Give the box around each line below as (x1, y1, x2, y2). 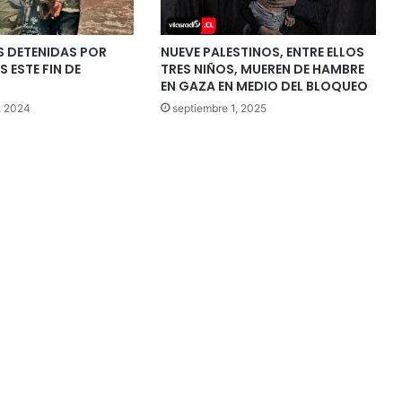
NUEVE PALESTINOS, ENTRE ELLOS (160, 42, 364, 61)
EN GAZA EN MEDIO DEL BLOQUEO (160, 76, 368, 95)
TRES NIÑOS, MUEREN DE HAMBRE (160, 59, 364, 78)
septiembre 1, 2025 (171, 100, 267, 115)
